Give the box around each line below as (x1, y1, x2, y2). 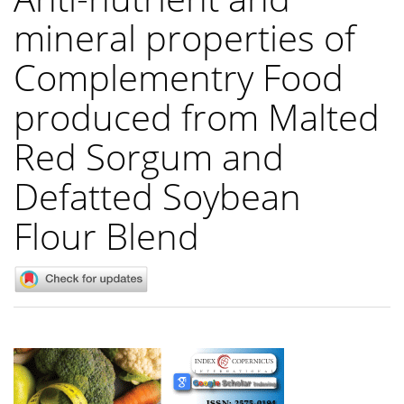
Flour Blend (14, 210, 199, 261)
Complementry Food (14, 51, 344, 102)
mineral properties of (14, 12, 355, 62)
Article (13, 346, 78, 372)
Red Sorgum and (14, 131, 284, 181)
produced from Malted (14, 91, 380, 142)
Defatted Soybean (14, 170, 301, 221)
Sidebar (13, 370, 87, 396)
